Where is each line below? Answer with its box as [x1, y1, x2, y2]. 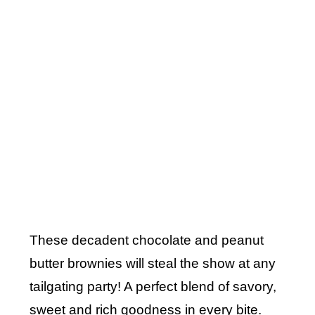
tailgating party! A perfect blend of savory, [30, 279, 277, 295]
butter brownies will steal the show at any [30, 256, 276, 271]
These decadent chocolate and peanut [30, 233, 264, 248]
